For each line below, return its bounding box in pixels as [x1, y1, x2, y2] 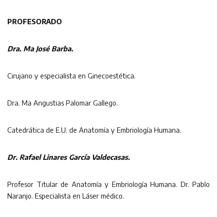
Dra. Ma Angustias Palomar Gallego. [7, 98, 118, 107]
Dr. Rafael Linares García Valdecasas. [7, 152, 130, 161]
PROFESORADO [7, 16, 62, 26]
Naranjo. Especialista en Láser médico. [7, 191, 124, 200]
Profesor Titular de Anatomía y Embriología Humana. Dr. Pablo [7, 179, 210, 188]
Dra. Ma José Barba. [7, 44, 73, 53]
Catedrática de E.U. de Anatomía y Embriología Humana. [7, 125, 181, 134]
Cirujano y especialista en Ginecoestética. [7, 71, 136, 80]
